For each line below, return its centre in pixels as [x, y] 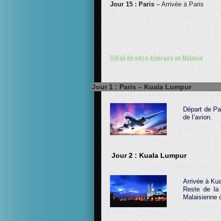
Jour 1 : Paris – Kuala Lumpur [142, 87]
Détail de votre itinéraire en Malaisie [156, 57]
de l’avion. [198, 117]
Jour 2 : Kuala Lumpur [149, 155]
